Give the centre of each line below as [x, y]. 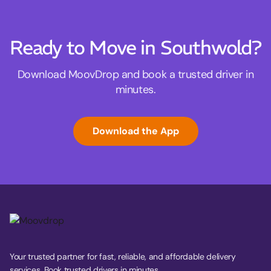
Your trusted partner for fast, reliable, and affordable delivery [123, 257]
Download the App [135, 131]
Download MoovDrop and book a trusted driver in [135, 75]
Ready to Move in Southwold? [135, 48]
